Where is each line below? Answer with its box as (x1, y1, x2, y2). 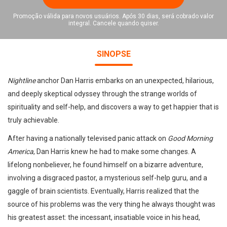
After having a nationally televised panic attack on (8, 134, 168, 142)
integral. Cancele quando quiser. (68, 20, 159, 27)
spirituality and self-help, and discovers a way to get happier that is (8, 103, 219, 111)
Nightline (8, 77, 37, 85)
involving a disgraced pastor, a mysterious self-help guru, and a (8, 174, 207, 182)
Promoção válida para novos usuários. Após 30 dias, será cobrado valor (13, 13, 214, 20)
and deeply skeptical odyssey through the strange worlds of (8, 90, 197, 98)
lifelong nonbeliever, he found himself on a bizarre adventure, (8, 161, 203, 169)
